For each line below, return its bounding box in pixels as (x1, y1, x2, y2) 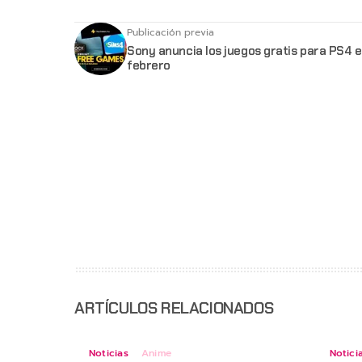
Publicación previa (127, 25, 214, 40)
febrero (127, 57, 170, 74)
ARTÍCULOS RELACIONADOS (74, 297, 274, 319)
